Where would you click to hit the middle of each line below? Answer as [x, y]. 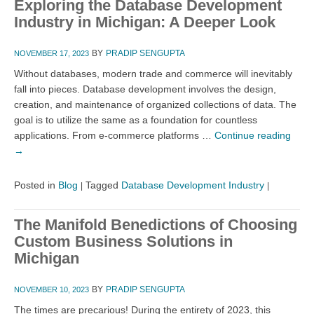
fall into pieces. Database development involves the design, [145, 89]
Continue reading [253, 135]
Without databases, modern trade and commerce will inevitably [153, 73]
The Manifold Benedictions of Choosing [156, 224]
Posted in [35, 185]
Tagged [102, 185]
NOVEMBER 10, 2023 [52, 289]
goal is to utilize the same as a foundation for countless [136, 120]
